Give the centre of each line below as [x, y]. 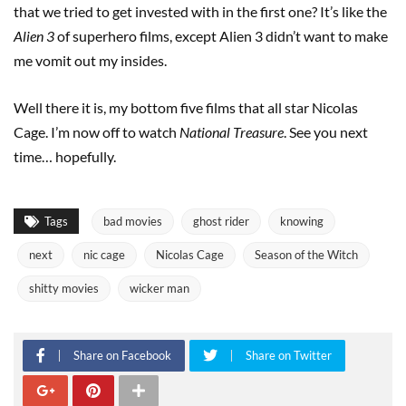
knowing [302, 222]
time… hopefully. [65, 157]
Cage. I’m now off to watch [97, 132]
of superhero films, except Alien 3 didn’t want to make [221, 36]
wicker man [159, 289]
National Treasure [232, 132]
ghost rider [221, 222]
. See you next [326, 132]
